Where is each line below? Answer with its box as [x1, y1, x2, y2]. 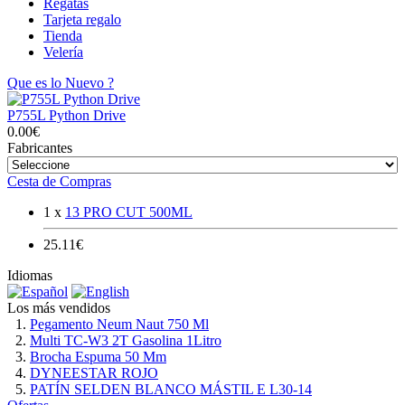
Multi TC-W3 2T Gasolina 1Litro [30, 332, 221, 348]
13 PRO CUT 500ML [65, 203, 193, 220]
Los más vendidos [7, 299, 110, 316]
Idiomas [7, 267, 52, 283]
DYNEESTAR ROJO [30, 364, 158, 381]
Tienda [43, 27, 82, 43]
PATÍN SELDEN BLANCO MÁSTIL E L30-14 [30, 381, 312, 397]
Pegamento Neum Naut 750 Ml [30, 316, 209, 332]
